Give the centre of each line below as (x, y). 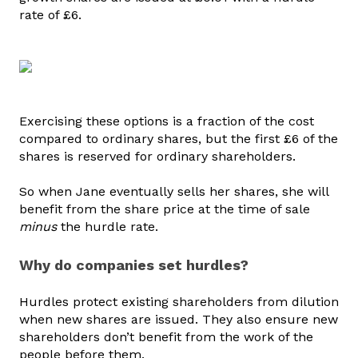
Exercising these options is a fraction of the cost (167, 121)
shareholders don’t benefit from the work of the (166, 337)
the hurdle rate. (109, 227)
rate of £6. (52, 15)
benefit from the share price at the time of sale (165, 209)
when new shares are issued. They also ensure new (179, 320)
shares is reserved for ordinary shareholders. (159, 156)
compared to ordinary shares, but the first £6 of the (179, 138)
